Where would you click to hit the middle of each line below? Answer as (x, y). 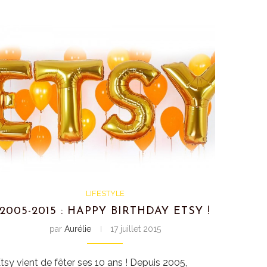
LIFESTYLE (105, 193)
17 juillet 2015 (135, 229)
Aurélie (77, 229)
